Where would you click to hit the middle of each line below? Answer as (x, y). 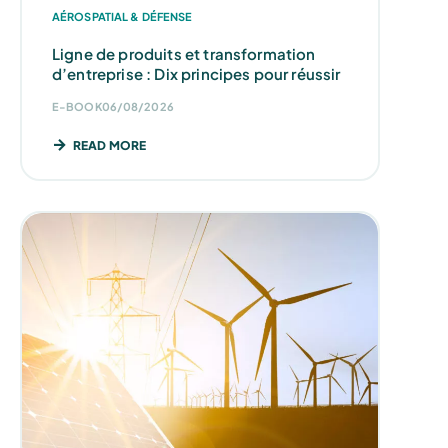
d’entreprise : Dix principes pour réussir (196, 73)
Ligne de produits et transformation (184, 53)
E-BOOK (77, 106)
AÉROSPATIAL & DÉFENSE (122, 16)
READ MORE (110, 145)
